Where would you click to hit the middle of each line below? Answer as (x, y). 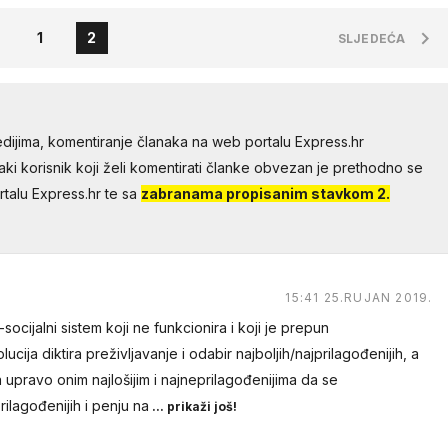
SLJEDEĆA (372, 38)
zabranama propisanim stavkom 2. (265, 193)
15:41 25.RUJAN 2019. (359, 297)
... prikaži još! (192, 406)
